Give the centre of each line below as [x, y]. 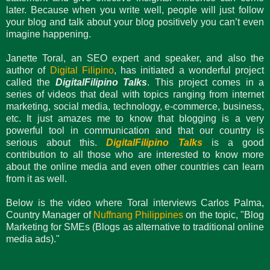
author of [28, 70]
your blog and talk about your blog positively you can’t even [135, 22]
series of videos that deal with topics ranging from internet [135, 94]
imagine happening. [50, 34]
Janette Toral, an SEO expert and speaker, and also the [135, 58]
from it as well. [36, 178]
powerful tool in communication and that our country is [135, 130]
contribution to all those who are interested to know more [135, 154]
